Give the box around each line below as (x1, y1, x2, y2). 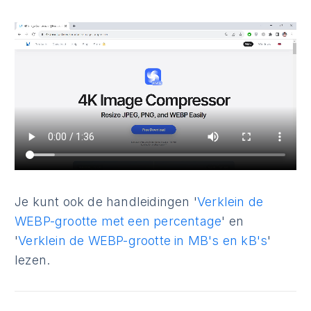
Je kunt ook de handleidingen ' (15, 194, 197, 209)
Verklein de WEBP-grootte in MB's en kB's (18, 233, 268, 248)
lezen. (15, 252, 51, 267)
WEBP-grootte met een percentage (15, 213, 222, 228)
